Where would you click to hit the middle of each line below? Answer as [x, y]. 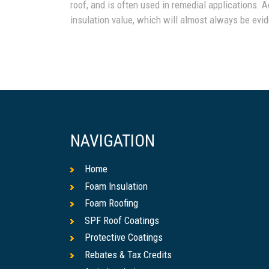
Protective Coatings [124, 237]
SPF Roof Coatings [122, 220]
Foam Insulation [116, 186]
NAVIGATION [113, 141]
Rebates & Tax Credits [128, 255]
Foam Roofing [111, 203]
